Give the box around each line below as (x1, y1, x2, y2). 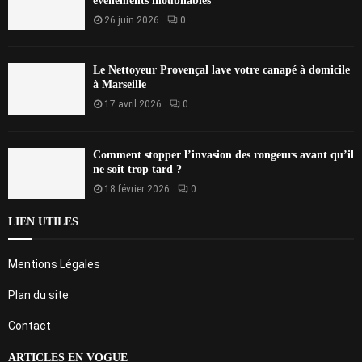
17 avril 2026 (104, 99, 162, 111)
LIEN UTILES (8, 215, 78, 228)
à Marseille (93, 78, 146, 91)
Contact (8, 318, 51, 332)
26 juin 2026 (104, 15, 159, 26)
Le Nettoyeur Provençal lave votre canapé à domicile (93, 64, 350, 77)
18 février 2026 (104, 183, 170, 195)
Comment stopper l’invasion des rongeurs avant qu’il (93, 148, 354, 161)
